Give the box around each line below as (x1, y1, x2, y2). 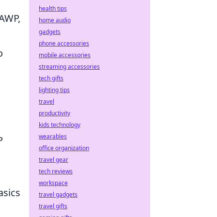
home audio (39, 16, 71, 24)
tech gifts (39, 74, 63, 82)
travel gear (39, 155, 68, 164)
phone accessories (39, 39, 89, 47)
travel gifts (39, 202, 67, 210)
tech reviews (39, 167, 73, 175)
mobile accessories (39, 51, 91, 59)
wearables (39, 132, 67, 140)
